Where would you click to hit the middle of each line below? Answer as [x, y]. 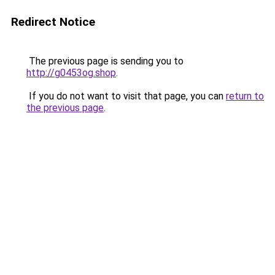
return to [245, 96]
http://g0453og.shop [71, 73]
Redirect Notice [53, 22]
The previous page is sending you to [105, 61]
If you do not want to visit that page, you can [126, 96]
